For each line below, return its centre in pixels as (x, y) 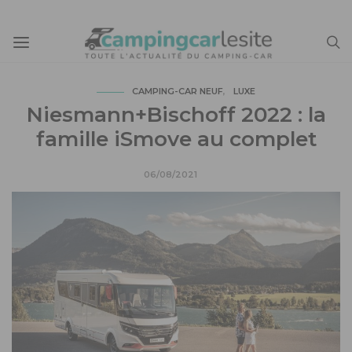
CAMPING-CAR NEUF (178, 91)
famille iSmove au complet (176, 139)
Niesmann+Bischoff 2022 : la (176, 115)
